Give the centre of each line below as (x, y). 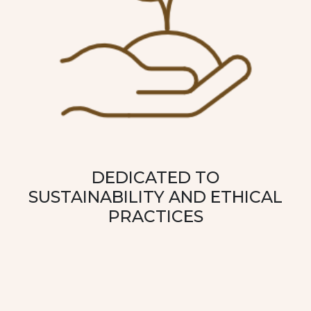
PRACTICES (155, 216)
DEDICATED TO (155, 177)
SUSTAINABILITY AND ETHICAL (155, 196)
